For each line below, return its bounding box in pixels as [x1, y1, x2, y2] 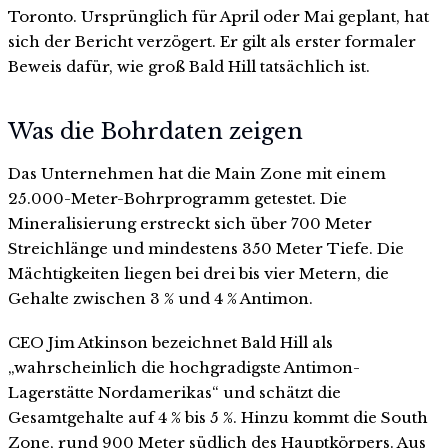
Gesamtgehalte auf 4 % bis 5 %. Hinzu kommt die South [8, 407, 428, 427]
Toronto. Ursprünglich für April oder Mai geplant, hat [8, 6, 429, 26]
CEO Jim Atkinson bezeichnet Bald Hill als [8, 332, 333, 352]
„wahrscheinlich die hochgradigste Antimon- [8, 357, 360, 377]
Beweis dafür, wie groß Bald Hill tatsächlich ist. [8, 56, 370, 76]
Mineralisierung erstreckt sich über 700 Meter [8, 214, 372, 234]
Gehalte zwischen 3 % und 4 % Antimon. [8, 289, 313, 309]
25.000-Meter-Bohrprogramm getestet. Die [8, 189, 347, 209]
